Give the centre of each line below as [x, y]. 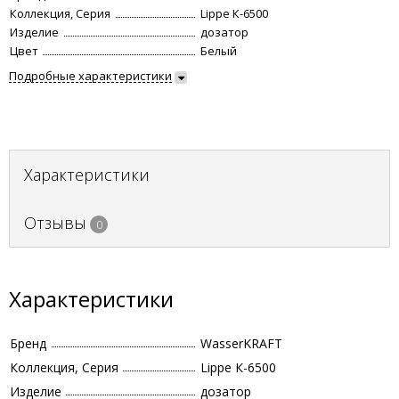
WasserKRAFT [241, 343]
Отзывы [55, 223]
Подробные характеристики [90, 76]
